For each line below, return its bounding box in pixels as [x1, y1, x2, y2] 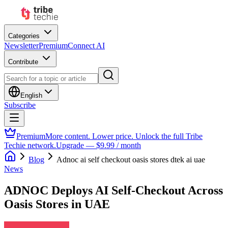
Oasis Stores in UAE [4, 197, 110, 211]
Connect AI [68, 41, 105, 50]
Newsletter [4, 41, 39, 50]
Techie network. [4, 141, 56, 150]
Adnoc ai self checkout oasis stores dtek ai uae [56, 155, 205, 164]
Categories [8, 32, 40, 40]
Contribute [8, 58, 38, 66]
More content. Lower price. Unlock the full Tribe [45, 132, 203, 140]
